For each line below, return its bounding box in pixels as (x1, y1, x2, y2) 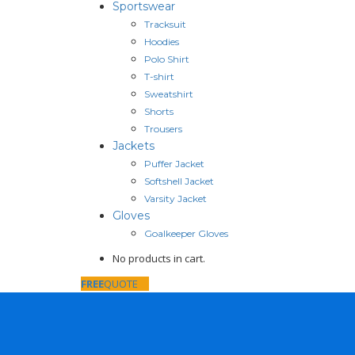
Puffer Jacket (144, 157, 204, 170)
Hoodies (144, 35, 179, 48)
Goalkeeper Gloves (144, 227, 228, 239)
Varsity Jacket (144, 192, 207, 204)
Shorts (144, 105, 174, 117)
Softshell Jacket (144, 174, 214, 187)
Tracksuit (144, 17, 186, 30)
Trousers (144, 122, 182, 135)
